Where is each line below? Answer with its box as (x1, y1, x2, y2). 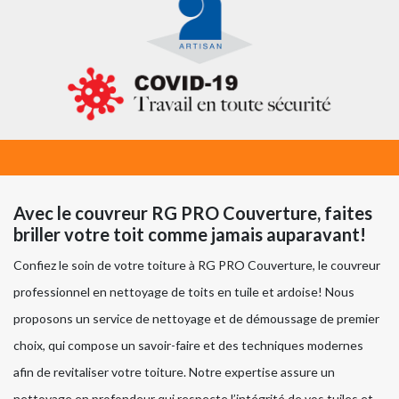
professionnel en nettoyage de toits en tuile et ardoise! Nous (13, 284, 354, 300)
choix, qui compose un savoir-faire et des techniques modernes (13, 338, 363, 354)
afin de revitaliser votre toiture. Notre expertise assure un (13, 364, 335, 380)
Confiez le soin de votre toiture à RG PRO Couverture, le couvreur (13, 257, 380, 273)
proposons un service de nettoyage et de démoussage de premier (13, 311, 379, 327)
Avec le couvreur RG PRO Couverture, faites (13, 202, 372, 224)
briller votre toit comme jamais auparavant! (13, 224, 366, 246)
